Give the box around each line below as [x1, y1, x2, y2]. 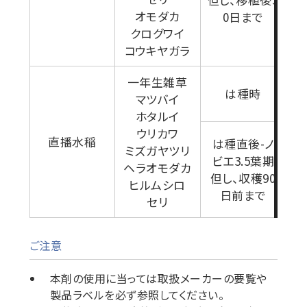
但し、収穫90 [210, 169, 276, 186]
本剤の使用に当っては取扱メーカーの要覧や [49, 270, 267, 286]
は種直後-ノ [212, 135, 274, 152]
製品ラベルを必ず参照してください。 [49, 286, 225, 303]
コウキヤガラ [124, 42, 191, 59]
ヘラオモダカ [123, 159, 192, 176]
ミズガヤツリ [125, 142, 191, 159]
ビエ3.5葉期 [211, 152, 275, 169]
